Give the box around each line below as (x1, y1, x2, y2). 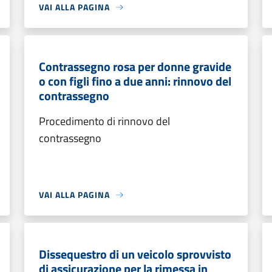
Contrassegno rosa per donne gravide (39, 57, 231, 76)
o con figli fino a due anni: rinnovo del (39, 72, 231, 90)
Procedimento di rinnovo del (39, 113, 170, 129)
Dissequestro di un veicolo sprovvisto (39, 245, 231, 263)
